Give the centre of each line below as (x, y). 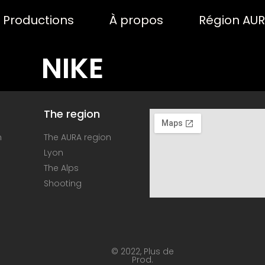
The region (72, 114)
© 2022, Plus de (142, 252)
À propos (136, 20)
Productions (38, 20)
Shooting (62, 183)
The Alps (61, 168)
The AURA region (77, 137)
